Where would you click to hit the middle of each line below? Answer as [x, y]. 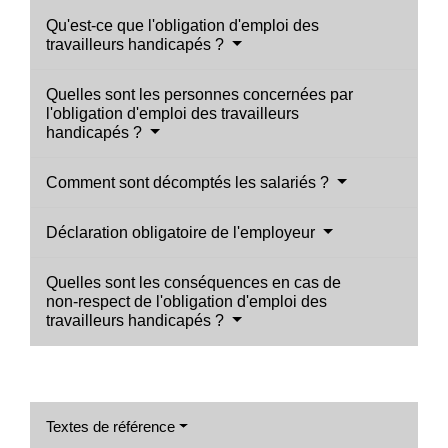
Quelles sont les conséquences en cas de [193, 282]
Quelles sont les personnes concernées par [199, 94]
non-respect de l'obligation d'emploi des [186, 301]
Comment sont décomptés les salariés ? [189, 182]
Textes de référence [110, 426]
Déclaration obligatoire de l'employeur [182, 232]
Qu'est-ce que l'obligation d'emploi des [182, 25]
